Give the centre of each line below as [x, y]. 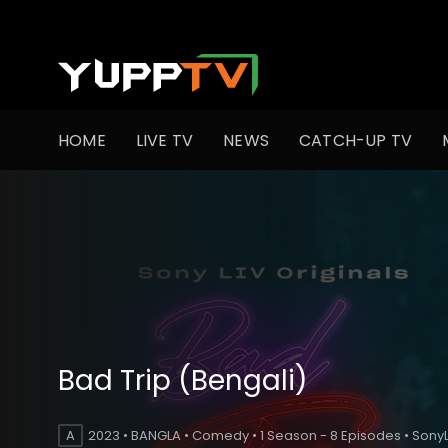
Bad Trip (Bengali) [183, 380]
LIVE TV [164, 140]
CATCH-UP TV [356, 140]
